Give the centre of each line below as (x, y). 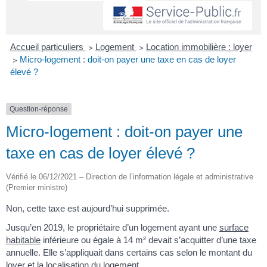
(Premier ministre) (37, 188)
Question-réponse (39, 109)
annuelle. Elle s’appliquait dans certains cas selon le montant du (129, 252)
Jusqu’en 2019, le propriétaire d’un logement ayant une (113, 227)
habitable (23, 240)
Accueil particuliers (48, 47)
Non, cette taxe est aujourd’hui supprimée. (88, 209)
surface (234, 227)
